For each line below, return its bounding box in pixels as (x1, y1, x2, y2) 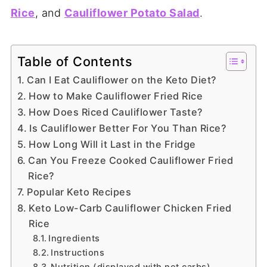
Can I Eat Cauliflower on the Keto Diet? (27, 73, 217, 86)
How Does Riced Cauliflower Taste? (29, 105, 203, 118)
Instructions (51, 247, 105, 258)
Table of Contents (17, 53, 133, 69)
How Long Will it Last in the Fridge (29, 138, 196, 150)
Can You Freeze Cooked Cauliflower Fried (28, 154, 234, 166)
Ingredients (48, 232, 100, 244)
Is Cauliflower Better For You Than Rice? (29, 122, 227, 134)
